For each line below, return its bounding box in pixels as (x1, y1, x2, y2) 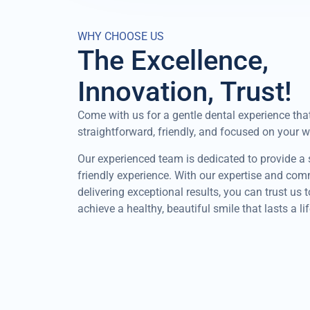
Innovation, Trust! (77, 75, 292, 109)
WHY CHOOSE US (77, 30, 164, 44)
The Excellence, (77, 44, 268, 77)
